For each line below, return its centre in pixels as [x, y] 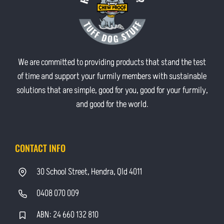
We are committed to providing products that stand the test [112, 62]
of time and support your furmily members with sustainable [112, 76]
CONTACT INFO [40, 147]
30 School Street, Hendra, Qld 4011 [89, 171]
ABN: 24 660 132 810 [68, 214]
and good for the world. [112, 104]
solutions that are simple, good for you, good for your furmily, [112, 90]
